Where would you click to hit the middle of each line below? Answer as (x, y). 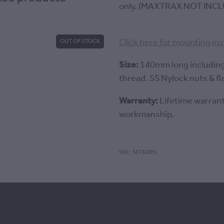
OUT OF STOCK (80, 41)
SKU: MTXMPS (137, 152)
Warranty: (138, 101)
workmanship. (146, 114)
